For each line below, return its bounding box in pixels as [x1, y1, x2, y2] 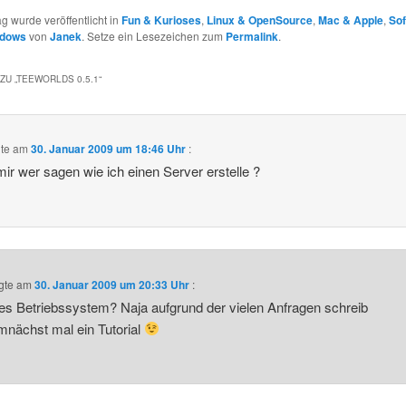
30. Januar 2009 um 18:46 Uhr [30, 140, 186, 158]
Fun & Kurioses [121, 12, 202, 29]
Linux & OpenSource [207, 12, 314, 29]
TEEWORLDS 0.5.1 [16, 72, 100, 85]
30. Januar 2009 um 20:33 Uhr [34, 275, 189, 293]
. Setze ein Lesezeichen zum [82, 28, 227, 44]
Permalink [226, 28, 279, 45]
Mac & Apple [318, 12, 384, 29]
